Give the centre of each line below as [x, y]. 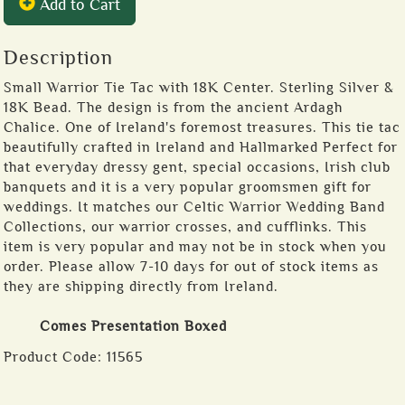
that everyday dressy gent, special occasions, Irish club [197, 167]
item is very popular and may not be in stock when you [195, 247]
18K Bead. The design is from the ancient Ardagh [173, 108]
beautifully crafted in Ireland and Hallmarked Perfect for [201, 147]
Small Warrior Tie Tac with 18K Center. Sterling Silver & [199, 88]
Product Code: [55, 357]
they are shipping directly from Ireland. [141, 287]
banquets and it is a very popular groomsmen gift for [188, 187]
